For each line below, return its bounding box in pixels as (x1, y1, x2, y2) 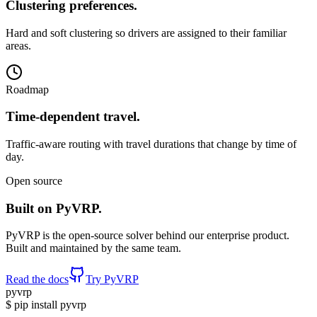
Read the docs (6, 273, 69, 286)
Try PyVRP (86, 273, 139, 286)
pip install (14, 299, 60, 311)
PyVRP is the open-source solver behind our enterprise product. (6, 229, 289, 242)
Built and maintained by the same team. (6, 242, 181, 255)
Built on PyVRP (6, 200, 98, 216)
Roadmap (6, 83, 49, 96)
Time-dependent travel (6, 109, 137, 125)
